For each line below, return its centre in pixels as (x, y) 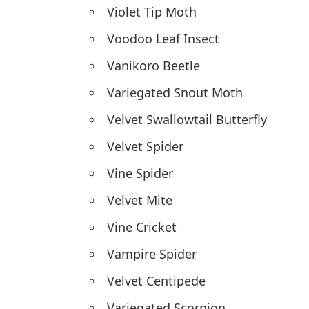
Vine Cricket (142, 227)
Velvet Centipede (156, 281)
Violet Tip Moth (152, 12)
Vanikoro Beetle (153, 66)
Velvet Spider (145, 147)
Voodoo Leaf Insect (163, 39)
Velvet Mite (140, 200)
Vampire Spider (152, 254)
